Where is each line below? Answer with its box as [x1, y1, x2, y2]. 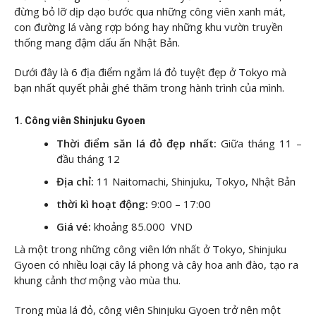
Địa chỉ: [56, 174, 94, 189]
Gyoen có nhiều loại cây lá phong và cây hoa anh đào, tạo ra [14, 257, 298, 272]
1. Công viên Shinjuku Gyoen [14, 115, 145, 127]
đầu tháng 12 [56, 152, 120, 166]
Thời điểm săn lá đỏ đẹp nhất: [56, 136, 217, 151]
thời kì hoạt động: [56, 197, 148, 212]
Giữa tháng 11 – [221, 136, 302, 151]
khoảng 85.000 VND [94, 219, 193, 234]
